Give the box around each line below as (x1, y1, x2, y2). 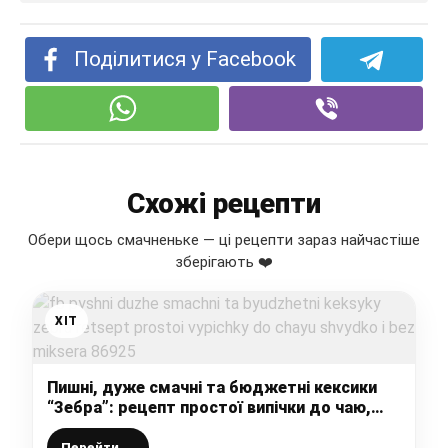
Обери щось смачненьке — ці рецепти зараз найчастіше (28, 230, 420, 249)
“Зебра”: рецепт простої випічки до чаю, (47, 397, 371, 417)
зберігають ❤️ (175, 252, 273, 271)
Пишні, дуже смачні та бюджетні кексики (47, 377, 377, 397)
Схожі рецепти (127, 186, 321, 220)
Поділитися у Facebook (74, 46, 297, 71)
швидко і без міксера (47, 417, 215, 437)
